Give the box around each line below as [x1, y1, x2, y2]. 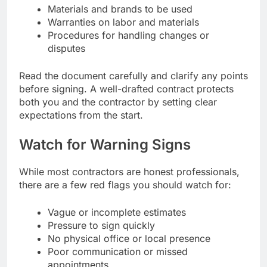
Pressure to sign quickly [48, 219, 155, 231]
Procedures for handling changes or [48, 29, 209, 41]
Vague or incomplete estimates [48, 206, 186, 218]
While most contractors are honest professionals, [19, 165, 240, 178]
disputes [48, 42, 85, 54]
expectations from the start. [19, 108, 143, 121]
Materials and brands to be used [48, 2, 193, 15]
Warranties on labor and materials [48, 15, 199, 28]
